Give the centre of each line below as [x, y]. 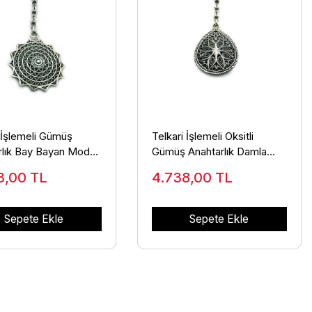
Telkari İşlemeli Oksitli [202, 136]
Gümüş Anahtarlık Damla [209, 151]
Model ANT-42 [187, 166]
